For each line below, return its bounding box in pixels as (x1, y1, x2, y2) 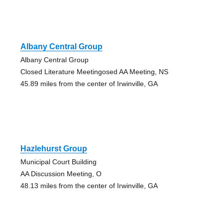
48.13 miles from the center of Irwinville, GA (20, 181, 158, 190)
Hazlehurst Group (20, 144, 87, 153)
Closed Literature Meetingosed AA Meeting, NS (20, 67, 168, 76)
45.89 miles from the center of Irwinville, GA (20, 79, 158, 88)
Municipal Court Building (20, 157, 97, 166)
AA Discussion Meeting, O (20, 169, 102, 178)
